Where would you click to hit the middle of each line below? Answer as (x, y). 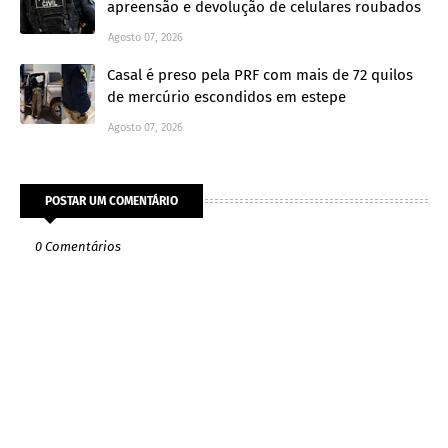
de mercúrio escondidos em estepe (226, 97)
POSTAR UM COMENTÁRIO (111, 201)
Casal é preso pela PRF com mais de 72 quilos (260, 75)
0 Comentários (78, 247)
